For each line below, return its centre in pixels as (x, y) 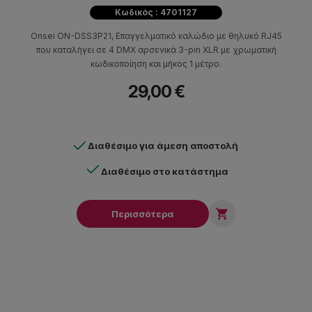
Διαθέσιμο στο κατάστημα (164, 172)
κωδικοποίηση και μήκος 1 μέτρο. (156, 64)
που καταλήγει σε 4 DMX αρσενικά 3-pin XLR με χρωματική (156, 50)
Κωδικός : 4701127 (156, 13)
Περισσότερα (143, 213)
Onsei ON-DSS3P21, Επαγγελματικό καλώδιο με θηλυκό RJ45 (156, 36)
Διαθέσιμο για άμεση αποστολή (163, 146)
